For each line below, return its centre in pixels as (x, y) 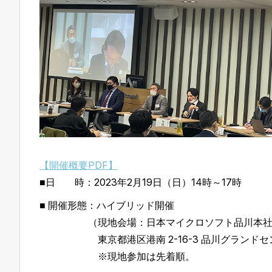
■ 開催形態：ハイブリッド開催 (107, 205)
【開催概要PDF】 (79, 165)
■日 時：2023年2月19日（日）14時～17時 (141, 182)
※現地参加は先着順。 (117, 256)
